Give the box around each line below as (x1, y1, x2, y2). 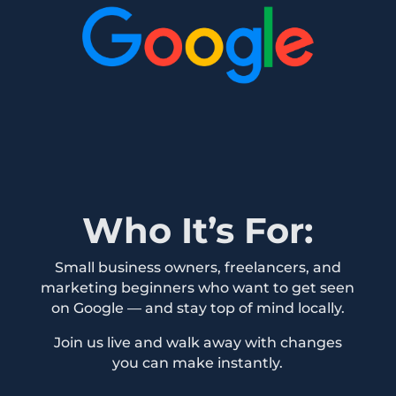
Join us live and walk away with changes (53, 333, 342, 351)
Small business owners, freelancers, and (54, 258, 341, 276)
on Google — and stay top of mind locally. (50, 299, 345, 316)
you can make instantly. (112, 354, 284, 371)
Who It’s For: (82, 208, 314, 252)
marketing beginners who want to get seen (41, 278, 355, 296)
